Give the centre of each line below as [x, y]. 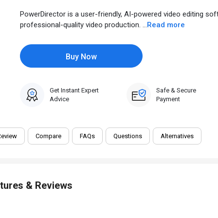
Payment [168, 99]
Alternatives [177, 136]
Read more [166, 25]
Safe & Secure [176, 90]
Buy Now [81, 57]
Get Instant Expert [74, 90]
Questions [128, 136]
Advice [59, 99]
